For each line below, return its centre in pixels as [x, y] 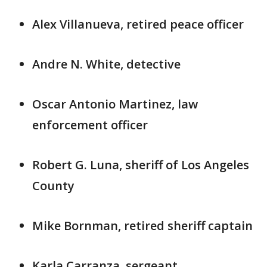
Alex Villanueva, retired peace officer [138, 24]
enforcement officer [90, 125]
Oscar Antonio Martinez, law [115, 104]
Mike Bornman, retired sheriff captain [142, 226]
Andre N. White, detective [106, 64]
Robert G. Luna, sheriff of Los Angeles [141, 165]
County [53, 186]
